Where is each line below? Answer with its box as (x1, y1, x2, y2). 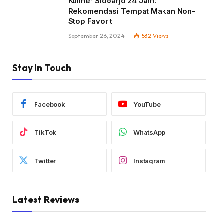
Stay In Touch (12, 62, 71, 74)
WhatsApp (133, 128, 165, 136)
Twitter (34, 156, 56, 164)
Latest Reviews (12, 194, 79, 206)
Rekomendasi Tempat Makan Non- (68, 6, 195, 16)
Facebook (34, 100, 65, 108)
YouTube (133, 100, 161, 108)
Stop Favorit (68, 17, 112, 26)
